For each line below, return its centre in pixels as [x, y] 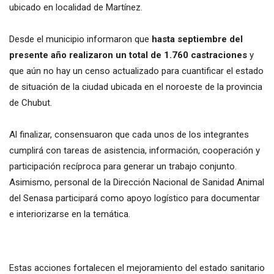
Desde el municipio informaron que [80, 39]
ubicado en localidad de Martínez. [76, 8]
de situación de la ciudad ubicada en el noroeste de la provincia [136, 87]
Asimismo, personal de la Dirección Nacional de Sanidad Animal [137, 183]
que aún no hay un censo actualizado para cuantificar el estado [136, 71]
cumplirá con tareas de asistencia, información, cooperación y [135, 151]
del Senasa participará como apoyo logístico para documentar [135, 198]
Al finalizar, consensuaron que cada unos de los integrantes [129, 135]
